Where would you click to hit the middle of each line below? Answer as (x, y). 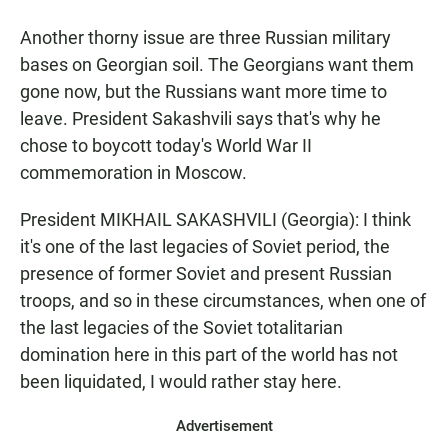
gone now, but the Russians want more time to (203, 91)
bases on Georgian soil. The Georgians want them (217, 64)
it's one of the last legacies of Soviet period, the (205, 246)
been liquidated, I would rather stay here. (181, 381)
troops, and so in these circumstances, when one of (223, 300)
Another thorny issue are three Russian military (205, 37)
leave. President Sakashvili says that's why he (200, 118)
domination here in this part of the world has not (209, 354)
